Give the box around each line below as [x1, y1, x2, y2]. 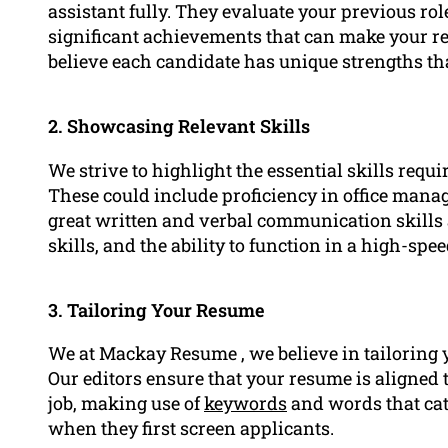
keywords [204, 390, 287, 415]
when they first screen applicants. [48, 415, 334, 440]
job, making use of [48, 390, 204, 415]
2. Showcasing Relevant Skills [48, 114, 310, 139]
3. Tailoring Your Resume [48, 297, 265, 322]
